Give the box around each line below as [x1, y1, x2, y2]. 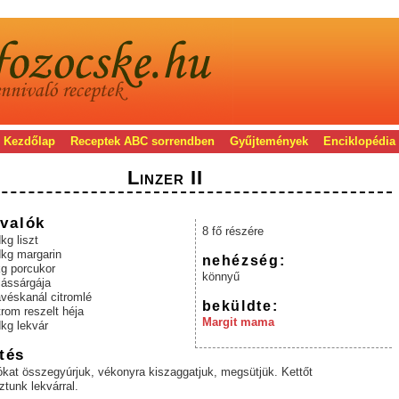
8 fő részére [201, 224, 264, 239]
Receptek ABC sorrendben [69, 134, 215, 148]
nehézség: [201, 252, 286, 269]
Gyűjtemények [229, 134, 308, 148]
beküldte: [201, 297, 279, 314]
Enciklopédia [322, 134, 395, 148]
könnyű [201, 270, 240, 284]
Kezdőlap [3, 134, 55, 148]
